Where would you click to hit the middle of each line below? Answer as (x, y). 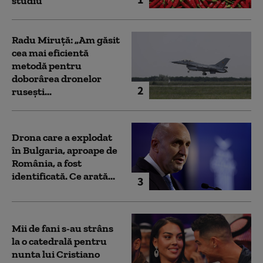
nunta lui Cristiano (56, 254)
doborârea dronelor (57, 78)
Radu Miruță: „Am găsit (66, 40)
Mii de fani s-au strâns (63, 228)
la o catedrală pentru (59, 241)
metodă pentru (47, 65)
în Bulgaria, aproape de (65, 150)
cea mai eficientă (50, 53)
